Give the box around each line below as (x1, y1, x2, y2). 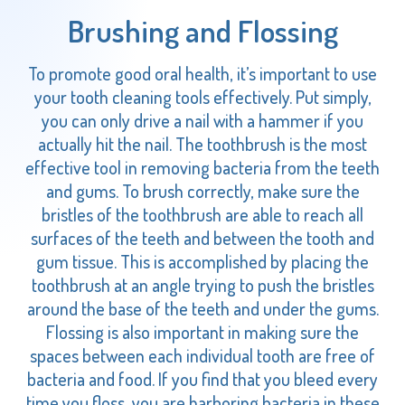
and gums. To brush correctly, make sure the (45, 178, 360, 202)
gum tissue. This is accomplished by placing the (36, 249, 369, 273)
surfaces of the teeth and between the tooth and (31, 225, 374, 250)
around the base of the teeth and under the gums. (26, 296, 379, 320)
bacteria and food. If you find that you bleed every (27, 366, 378, 391)
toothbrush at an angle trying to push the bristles (31, 272, 374, 297)
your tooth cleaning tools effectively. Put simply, (33, 84, 372, 108)
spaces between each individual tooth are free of (30, 343, 375, 367)
